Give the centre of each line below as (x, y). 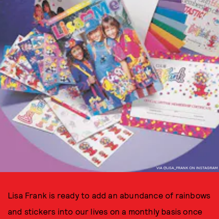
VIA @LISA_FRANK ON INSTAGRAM (187, 167)
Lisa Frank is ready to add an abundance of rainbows (109, 195)
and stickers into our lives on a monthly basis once (105, 211)
